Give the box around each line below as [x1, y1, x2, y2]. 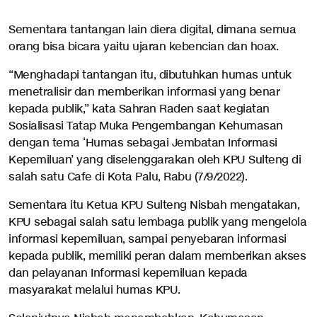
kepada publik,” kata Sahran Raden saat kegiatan [8, 102, 270, 117]
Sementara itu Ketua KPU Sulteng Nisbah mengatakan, [8, 198, 299, 213]
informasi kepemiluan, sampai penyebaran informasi [8, 232, 287, 247]
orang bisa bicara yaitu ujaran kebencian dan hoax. [8, 40, 278, 54]
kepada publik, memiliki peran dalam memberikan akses [8, 249, 306, 264]
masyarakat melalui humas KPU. [8, 283, 180, 298]
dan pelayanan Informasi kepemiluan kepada [8, 266, 248, 281]
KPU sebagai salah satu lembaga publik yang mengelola [8, 215, 306, 230]
